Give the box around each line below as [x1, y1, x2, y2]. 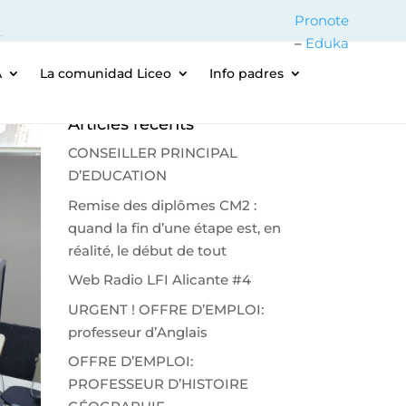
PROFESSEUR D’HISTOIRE [67, 375, 248, 392]
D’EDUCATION [67, 167, 167, 184]
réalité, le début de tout [67, 241, 227, 259]
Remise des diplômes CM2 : [67, 196, 256, 214]
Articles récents [67, 114, 194, 134]
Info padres [208, 65, 284, 82]
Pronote [295, 12, 350, 29]
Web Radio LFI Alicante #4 [67, 271, 251, 288]
